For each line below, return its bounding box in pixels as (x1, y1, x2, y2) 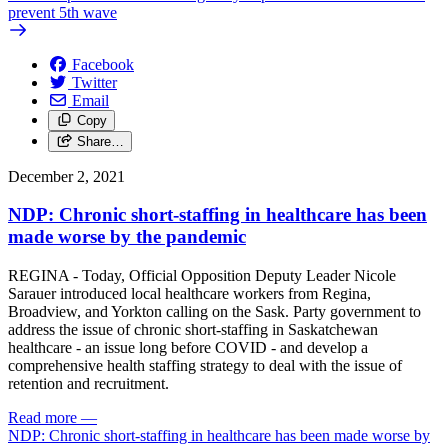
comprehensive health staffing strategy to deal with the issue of (8, 357, 402, 375)
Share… (76, 133, 124, 149)
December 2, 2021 (8, 167, 125, 185)
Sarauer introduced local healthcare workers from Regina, (8, 285, 371, 303)
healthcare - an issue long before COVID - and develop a (8, 339, 368, 357)
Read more (8, 409, 77, 427)
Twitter (72, 73, 117, 91)
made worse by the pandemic (8, 226, 246, 248)
